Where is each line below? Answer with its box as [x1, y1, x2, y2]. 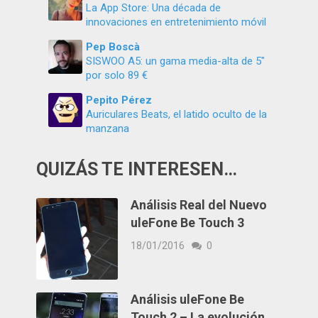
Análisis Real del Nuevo [131, 197, 268, 212]
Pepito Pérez [86, 93, 153, 106]
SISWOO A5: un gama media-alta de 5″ [86, 54, 265, 67]
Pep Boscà [86, 40, 141, 53]
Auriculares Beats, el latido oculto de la [86, 107, 268, 121]
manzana [86, 121, 130, 135]
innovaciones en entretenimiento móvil [86, 15, 267, 28]
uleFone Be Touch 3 [131, 214, 245, 230]
